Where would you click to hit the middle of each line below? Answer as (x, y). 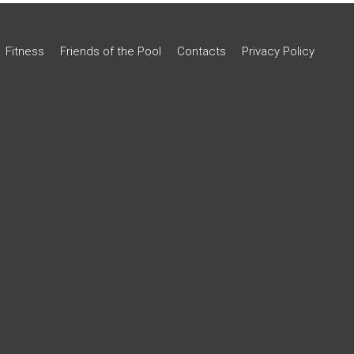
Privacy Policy (278, 51)
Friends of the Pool (111, 51)
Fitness (25, 51)
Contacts (201, 51)
